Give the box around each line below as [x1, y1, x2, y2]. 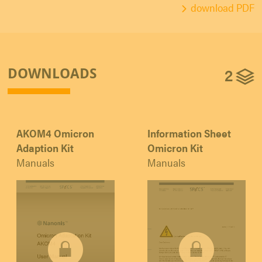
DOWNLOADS [8, 63, 97, 82]
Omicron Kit [147, 140, 203, 155]
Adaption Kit [16, 140, 74, 155]
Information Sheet [147, 125, 231, 140]
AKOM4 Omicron [16, 125, 94, 140]
